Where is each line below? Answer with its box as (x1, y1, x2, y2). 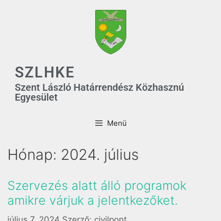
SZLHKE (15, 64, 75, 81)
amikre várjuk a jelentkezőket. (7, 193, 178, 208)
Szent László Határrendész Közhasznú (15, 81, 184, 93)
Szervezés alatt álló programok (7, 178, 186, 193)
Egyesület (15, 91, 58, 103)
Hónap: (7, 146, 61, 163)
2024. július (61, 146, 139, 163)
